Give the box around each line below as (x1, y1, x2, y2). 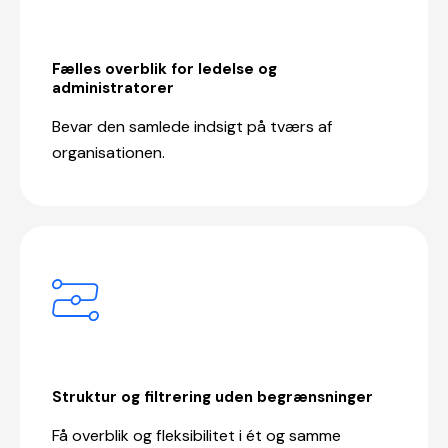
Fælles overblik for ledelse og (52, 58, 277, 79)
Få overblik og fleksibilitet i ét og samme (52, 424, 341, 446)
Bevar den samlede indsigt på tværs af (52, 115, 332, 137)
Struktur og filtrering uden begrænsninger (52, 386, 373, 407)
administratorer (52, 77, 174, 98)
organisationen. (52, 141, 165, 163)
